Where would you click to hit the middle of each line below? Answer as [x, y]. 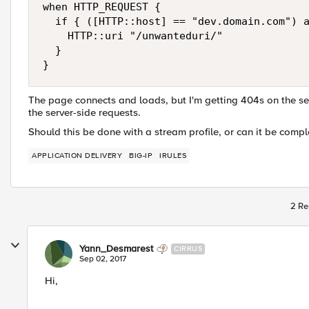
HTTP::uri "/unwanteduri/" [133, 36]
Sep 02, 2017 [103, 259]
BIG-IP [141, 156]
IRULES [173, 156]
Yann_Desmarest [116, 249]
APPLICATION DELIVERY [77, 156]
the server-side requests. [84, 112]
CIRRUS [188, 249]
